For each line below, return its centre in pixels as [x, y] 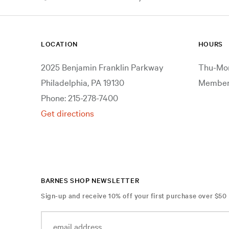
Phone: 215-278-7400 [79, 97]
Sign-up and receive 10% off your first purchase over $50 [134, 196]
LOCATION [59, 44]
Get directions [67, 113]
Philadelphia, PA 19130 [83, 82]
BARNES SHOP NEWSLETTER [90, 180]
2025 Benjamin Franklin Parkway [102, 67]
